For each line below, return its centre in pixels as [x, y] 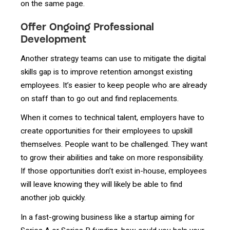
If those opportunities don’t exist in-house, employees [114, 171]
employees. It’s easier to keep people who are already [114, 85]
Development [53, 40]
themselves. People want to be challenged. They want [114, 145]
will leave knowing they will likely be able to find [101, 185]
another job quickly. [54, 198]
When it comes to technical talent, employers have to [112, 118]
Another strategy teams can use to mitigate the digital [113, 58]
